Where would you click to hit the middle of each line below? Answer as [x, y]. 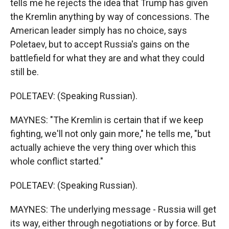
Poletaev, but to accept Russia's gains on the [100, 44]
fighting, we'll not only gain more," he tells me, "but [110, 134]
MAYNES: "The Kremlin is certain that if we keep [107, 120]
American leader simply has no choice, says [99, 30]
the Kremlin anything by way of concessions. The [110, 17]
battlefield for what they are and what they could [107, 58]
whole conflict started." [57, 161]
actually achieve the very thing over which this [103, 147]
